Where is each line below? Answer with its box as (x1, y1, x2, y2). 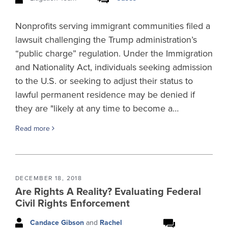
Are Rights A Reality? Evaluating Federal (15, 185, 201, 198)
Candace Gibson (30, 218, 84, 227)
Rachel (100, 218, 122, 227)
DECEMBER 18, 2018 (15, 174, 82, 182)
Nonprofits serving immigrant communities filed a (15, 20, 210, 32)
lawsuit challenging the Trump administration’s (15, 34, 197, 45)
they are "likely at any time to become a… (15, 102, 179, 114)
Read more (15, 124, 52, 133)
